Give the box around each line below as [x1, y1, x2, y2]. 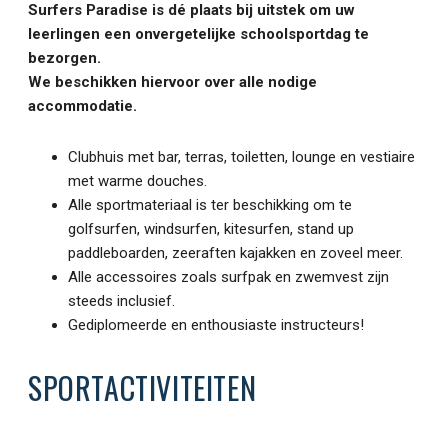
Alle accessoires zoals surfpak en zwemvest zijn [68, 268, 389, 287]
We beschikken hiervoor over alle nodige [28, 73, 317, 92]
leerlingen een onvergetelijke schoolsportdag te [28, 25, 369, 44]
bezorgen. [28, 49, 110, 68]
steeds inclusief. [68, 292, 175, 311]
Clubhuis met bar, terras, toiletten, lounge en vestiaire [68, 148, 415, 167]
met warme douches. [68, 172, 207, 191]
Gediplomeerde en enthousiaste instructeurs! [68, 316, 364, 335]
